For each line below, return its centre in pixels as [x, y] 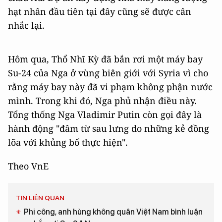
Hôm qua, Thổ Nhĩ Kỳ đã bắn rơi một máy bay [105, 59]
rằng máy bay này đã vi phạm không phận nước [110, 86]
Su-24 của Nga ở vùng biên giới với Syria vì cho [108, 73]
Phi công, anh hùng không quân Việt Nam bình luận [113, 212]
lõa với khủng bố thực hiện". [68, 142]
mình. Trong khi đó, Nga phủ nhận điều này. [102, 100]
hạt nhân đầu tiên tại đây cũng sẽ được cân [100, 11]
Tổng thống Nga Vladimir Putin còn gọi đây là [105, 114]
